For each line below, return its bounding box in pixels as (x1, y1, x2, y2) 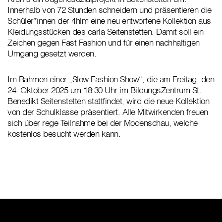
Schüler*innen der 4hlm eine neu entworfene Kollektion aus (7, 15, 211, 26)
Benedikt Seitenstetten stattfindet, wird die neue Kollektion (7, 96, 209, 107)
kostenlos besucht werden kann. (7, 128, 120, 139)
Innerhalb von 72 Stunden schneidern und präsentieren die (7, 4, 211, 15)
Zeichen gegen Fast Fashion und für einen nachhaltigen (7, 37, 200, 48)
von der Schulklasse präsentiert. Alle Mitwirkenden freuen (7, 107, 208, 117)
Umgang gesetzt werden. (7, 48, 99, 59)
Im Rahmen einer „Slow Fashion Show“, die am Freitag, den (7, 74, 214, 85)
